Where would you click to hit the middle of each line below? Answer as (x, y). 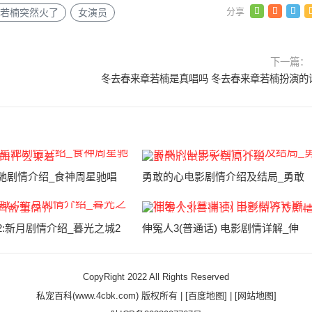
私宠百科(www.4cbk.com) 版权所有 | (110, 296)
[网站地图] (255, 296)
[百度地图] (206, 296)
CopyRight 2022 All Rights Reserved (156, 277)
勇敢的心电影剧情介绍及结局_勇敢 (223, 177)
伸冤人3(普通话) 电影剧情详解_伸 (220, 228)
